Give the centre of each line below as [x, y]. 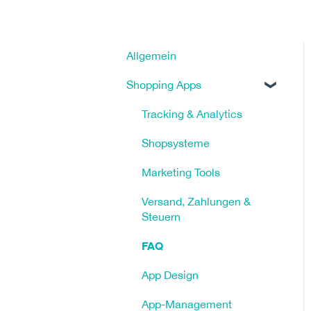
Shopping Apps [164, 84]
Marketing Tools [181, 172]
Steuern [161, 216]
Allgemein [151, 55]
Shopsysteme [176, 143]
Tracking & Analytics [192, 114]
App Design [170, 275]
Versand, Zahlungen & [196, 201]
